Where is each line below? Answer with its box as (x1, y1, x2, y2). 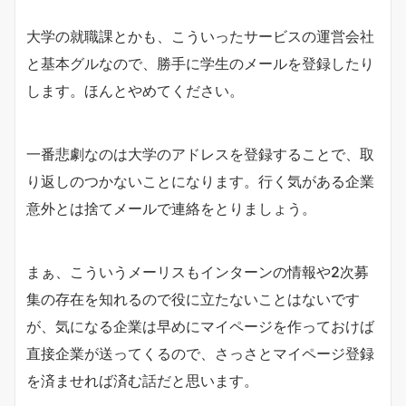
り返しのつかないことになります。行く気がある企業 (26, 172, 374, 191)
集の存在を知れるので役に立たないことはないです (26, 290, 360, 309)
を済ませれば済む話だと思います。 (26, 372, 258, 391)
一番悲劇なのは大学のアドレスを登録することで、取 (26, 145, 374, 164)
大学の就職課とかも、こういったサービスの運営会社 (26, 27, 374, 46)
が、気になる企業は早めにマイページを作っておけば (26, 317, 374, 336)
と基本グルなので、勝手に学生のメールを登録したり (26, 54, 374, 73)
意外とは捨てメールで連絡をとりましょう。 (26, 199, 316, 218)
